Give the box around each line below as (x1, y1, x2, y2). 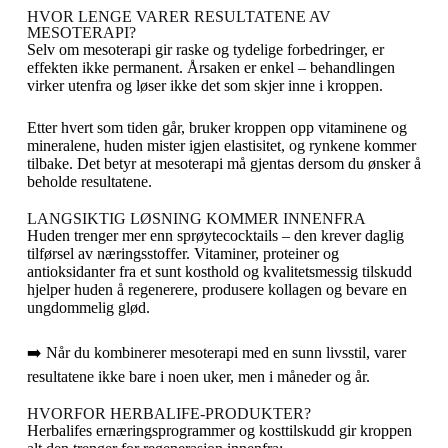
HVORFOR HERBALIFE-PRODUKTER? (26, 405, 311, 422)
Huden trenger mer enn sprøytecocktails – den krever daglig (26, 227, 404, 244)
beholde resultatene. (26, 173, 152, 190)
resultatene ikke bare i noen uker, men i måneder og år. (26, 368, 370, 385)
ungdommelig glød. (26, 299, 150, 316)
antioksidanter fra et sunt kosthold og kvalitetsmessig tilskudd (26, 263, 412, 280)
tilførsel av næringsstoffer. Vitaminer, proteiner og (26, 245, 339, 262)
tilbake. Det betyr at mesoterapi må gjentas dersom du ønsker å (26, 155, 421, 172)
